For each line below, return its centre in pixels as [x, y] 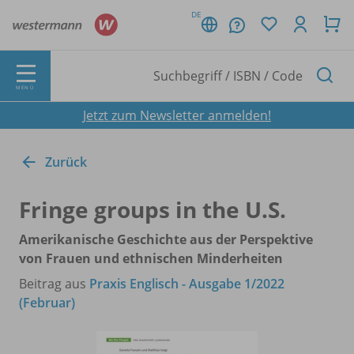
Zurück [66, 162]
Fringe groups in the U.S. [153, 209]
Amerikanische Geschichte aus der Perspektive [166, 239]
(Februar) [47, 302]
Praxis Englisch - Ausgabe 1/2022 [187, 283]
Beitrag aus [54, 283]
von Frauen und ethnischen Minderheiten [151, 258]
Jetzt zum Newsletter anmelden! [177, 115]
